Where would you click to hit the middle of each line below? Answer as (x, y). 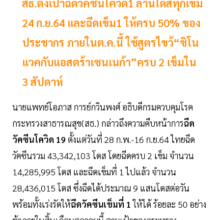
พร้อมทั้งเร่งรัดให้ (41, 204)
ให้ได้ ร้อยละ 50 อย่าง (169, 204)
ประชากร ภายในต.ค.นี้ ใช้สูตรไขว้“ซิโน (110, 42)
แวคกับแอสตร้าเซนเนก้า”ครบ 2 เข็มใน (109, 62)
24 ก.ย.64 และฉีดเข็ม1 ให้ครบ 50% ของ (111, 23)
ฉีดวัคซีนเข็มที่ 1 (101, 204)
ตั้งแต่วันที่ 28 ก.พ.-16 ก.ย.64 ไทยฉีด (130, 139)
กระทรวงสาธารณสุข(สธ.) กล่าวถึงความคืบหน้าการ (98, 123)
